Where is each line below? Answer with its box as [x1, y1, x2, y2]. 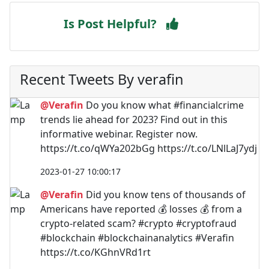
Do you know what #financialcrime [83, 98, 244, 112]
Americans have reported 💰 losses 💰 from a [40, 202, 242, 216]
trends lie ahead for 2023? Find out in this [40, 112, 228, 126]
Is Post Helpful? [64, 15, 157, 32]
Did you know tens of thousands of [83, 187, 246, 201]
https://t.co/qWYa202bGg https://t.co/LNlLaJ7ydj [40, 141, 257, 155]
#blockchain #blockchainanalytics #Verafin [40, 231, 234, 244]
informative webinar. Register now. [40, 127, 198, 141]
